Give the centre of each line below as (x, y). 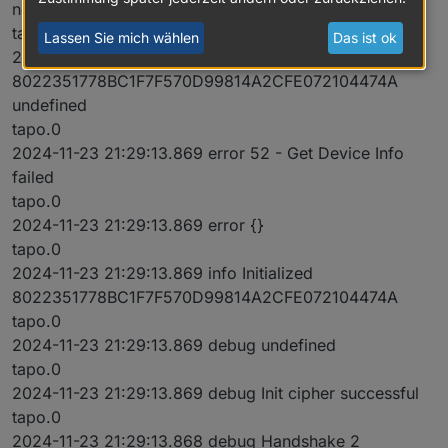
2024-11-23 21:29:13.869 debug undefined (174, 345)
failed (33, 177)
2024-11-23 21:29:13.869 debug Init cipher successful (215, 393)
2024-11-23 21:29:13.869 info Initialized (162, 273)
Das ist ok (365, 38)
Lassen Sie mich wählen (121, 38)
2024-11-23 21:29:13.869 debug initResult (170, 57)
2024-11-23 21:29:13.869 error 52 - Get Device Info (208, 153)
